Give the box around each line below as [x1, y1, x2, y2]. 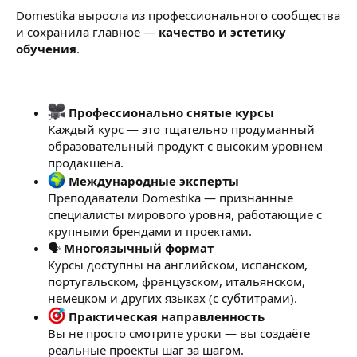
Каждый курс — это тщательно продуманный [48, 120, 315, 137]
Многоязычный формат [64, 239, 214, 256]
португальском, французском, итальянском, [48, 273, 305, 289]
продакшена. [48, 154, 124, 171]
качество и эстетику [159, 23, 286, 40]
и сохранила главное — [16, 23, 159, 40]
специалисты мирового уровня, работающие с [48, 206, 322, 222]
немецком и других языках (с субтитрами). [48, 289, 297, 306]
